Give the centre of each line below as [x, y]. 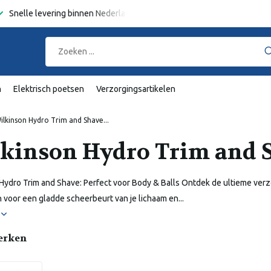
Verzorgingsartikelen [136, 89]
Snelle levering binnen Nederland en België [90, 13]
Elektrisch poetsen [49, 89]
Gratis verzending [229, 13]
